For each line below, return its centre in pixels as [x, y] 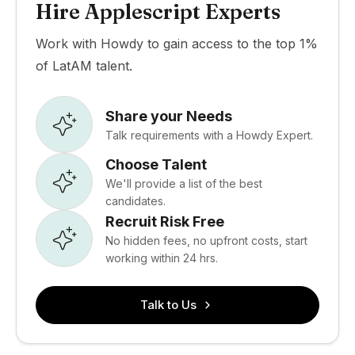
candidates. [136, 200]
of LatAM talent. [84, 66]
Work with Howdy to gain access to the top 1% [177, 44]
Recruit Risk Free [165, 221]
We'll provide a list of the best [184, 183]
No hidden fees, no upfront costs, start [206, 240]
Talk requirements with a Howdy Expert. [209, 135]
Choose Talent [156, 164]
